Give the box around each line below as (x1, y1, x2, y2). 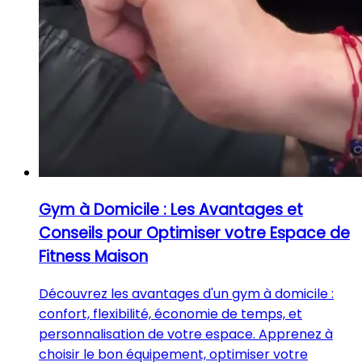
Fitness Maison (39, 245, 148, 267)
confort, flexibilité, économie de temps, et (39, 304, 302, 323)
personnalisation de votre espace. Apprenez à (39, 324, 333, 343)
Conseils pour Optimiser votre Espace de (39, 221, 350, 244)
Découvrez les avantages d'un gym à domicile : (39, 284, 334, 303)
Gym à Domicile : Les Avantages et (39, 198, 303, 221)
